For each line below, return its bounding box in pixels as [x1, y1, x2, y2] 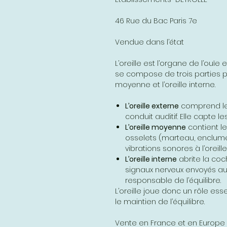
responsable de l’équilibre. [125, 175, 221, 185]
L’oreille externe [125, 101, 179, 111]
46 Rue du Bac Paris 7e [115, 16, 197, 26]
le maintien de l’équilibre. [115, 197, 205, 207]
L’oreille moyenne [125, 122, 186, 132]
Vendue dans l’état [115, 37, 184, 47]
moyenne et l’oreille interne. [115, 80, 215, 90]
